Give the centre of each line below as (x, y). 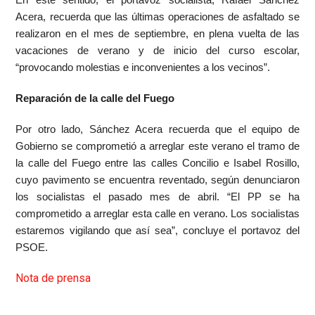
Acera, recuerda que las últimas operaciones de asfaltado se (157, 17)
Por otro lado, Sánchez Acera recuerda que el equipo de (157, 129)
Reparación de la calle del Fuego (95, 98)
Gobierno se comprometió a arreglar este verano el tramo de (157, 146)
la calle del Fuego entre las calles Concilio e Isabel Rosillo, (157, 163)
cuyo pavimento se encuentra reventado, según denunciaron (157, 180)
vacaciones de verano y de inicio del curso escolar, (157, 51)
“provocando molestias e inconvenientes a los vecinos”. (143, 67)
